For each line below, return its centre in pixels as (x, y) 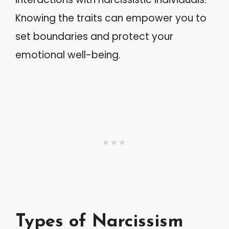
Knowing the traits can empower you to (111, 18)
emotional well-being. (68, 55)
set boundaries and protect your (94, 36)
